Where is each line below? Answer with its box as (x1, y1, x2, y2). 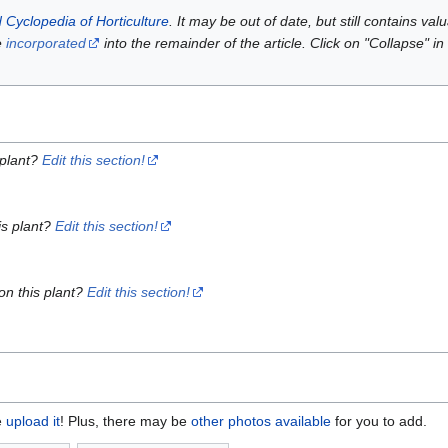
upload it (6, 413, 60, 430)
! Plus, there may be (60, 413, 191, 430)
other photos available (191, 413, 331, 430)
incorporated (5, 35, 86, 52)
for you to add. (331, 413, 427, 430)
